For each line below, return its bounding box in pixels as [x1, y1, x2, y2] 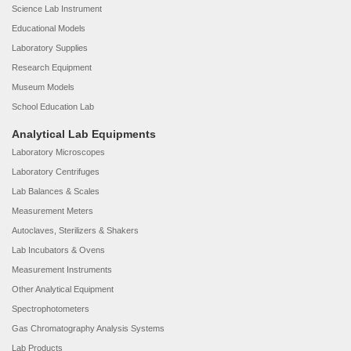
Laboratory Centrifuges [12, 167, 100, 176]
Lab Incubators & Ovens [12, 245, 105, 255]
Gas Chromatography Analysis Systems [12, 324, 165, 333]
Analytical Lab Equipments [12, 128, 156, 140]
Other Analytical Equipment [12, 284, 114, 294]
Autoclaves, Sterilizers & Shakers [12, 226, 139, 235]
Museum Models [12, 82, 74, 92]
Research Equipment [12, 63, 92, 72]
